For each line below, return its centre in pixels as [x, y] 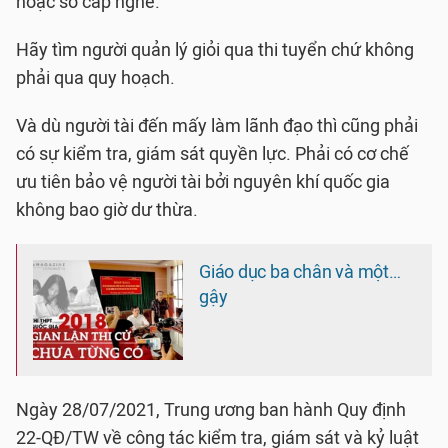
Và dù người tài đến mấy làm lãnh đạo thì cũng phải [217, 126]
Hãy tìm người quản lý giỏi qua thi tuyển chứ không [215, 50]
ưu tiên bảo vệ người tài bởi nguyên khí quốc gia [203, 182]
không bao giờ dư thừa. [107, 210]
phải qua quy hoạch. [95, 78]
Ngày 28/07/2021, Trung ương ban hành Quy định [211, 410]
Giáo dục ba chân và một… [300, 272]
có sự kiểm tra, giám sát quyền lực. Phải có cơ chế [212, 154]
